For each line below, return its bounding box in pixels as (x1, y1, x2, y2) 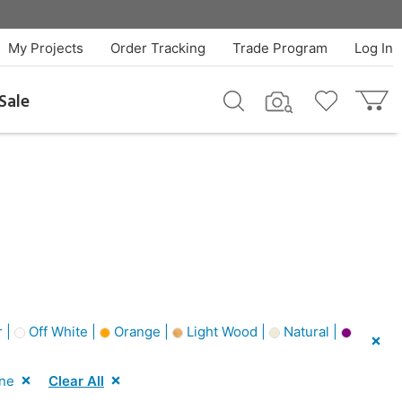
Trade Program (232, 39, 328, 57)
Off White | (25, 323, 100, 340)
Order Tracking (109, 39, 205, 57)
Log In (354, 39, 393, 57)
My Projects (7, 39, 83, 57)
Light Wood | (183, 323, 269, 340)
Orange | (110, 323, 172, 340)
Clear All (48, 371, 104, 389)
